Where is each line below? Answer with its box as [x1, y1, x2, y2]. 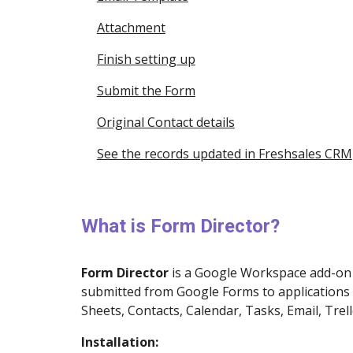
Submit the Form [96, 82, 195, 99]
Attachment [96, 19, 165, 36]
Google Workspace [194, 264, 307, 281]
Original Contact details [96, 113, 235, 131]
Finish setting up [96, 50, 195, 68]
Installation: [80, 333, 158, 351]
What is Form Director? [80, 215, 280, 237]
